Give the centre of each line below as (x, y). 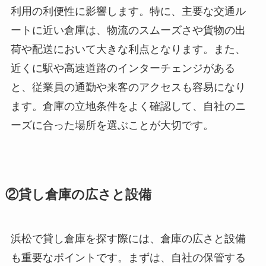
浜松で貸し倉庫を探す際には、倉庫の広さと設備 (128, 238)
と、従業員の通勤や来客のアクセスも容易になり (128, 87)
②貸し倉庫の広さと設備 (78, 194)
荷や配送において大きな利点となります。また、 (128, 49)
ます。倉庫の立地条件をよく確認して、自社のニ (128, 106)
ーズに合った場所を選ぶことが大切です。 (112, 125)
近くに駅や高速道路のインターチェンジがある (123, 68)
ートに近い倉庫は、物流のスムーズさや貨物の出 (128, 30)
